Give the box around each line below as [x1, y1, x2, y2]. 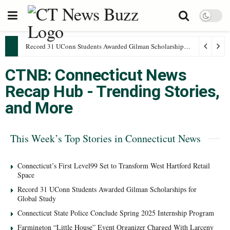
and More [5, 98, 72, 118]
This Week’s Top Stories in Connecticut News [10, 131, 201, 145]
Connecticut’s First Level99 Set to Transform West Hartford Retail [17, 161, 210, 170]
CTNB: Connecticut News [5, 65, 186, 85]
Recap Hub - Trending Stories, [5, 82, 220, 101]
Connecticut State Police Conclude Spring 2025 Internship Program [17, 208, 214, 218]
